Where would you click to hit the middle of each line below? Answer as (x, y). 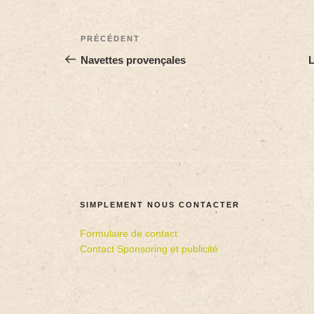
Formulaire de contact (129, 233)
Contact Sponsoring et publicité (149, 248)
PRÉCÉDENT (111, 38)
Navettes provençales (134, 60)
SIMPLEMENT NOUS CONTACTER (160, 204)
